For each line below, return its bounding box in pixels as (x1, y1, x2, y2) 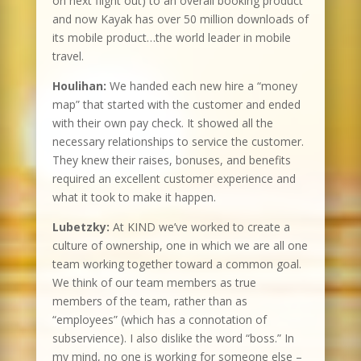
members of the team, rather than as (52, 293, 247, 309)
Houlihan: (52, 78, 106, 94)
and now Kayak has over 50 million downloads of (52, 11, 309, 27)
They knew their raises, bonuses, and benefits (52, 152, 291, 168)
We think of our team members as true (52, 275, 256, 291)
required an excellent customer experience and (52, 171, 296, 187)
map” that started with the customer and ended (52, 97, 301, 113)
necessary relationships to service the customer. (52, 134, 304, 150)
